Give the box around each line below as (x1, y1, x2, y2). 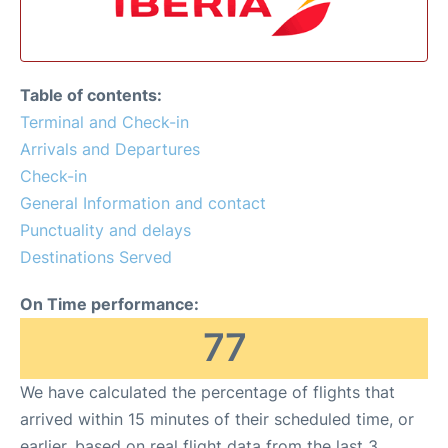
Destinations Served (20, 246, 172, 267)
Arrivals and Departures (20, 138, 200, 159)
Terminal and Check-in (20, 111, 189, 132)
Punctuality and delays (20, 219, 191, 240)
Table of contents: (20, 84, 162, 105)
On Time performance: (20, 293, 199, 314)
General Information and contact (20, 192, 266, 213)
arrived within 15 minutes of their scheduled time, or (20, 408, 414, 429)
